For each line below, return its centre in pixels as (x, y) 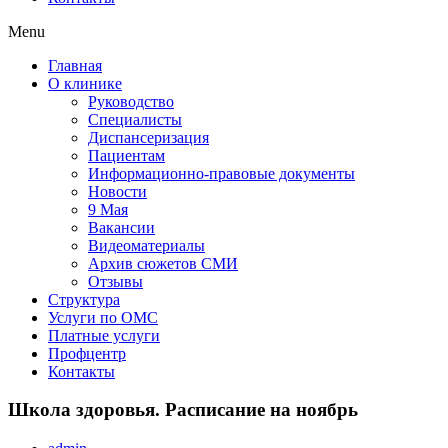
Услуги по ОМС (103, 317)
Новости (117, 191)
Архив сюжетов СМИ (163, 263)
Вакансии (121, 227)
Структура (84, 299)
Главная (75, 65)
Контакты (81, 371)
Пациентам (126, 155)
